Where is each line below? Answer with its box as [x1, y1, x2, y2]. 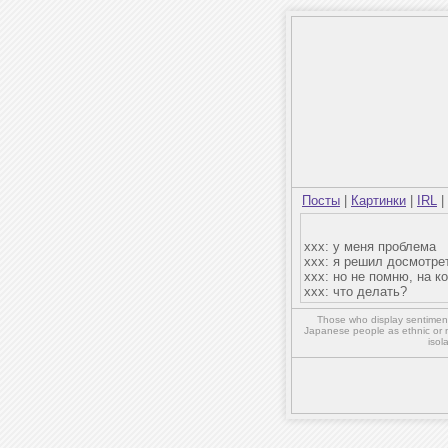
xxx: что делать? [304, 284, 407, 299]
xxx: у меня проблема [304, 239, 436, 254]
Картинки [351, 193, 406, 208]
